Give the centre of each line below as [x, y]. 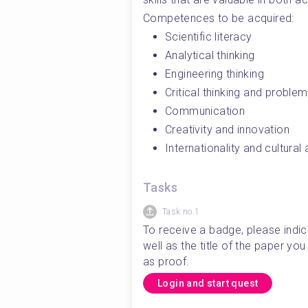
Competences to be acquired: [219, 18]
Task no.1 [181, 212]
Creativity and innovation [227, 130]
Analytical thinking [210, 55]
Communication [205, 111]
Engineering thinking [214, 74]
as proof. [168, 262]
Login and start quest [208, 283]
